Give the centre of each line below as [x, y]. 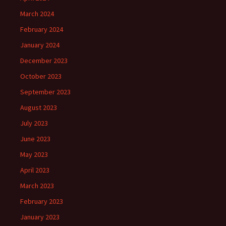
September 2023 [45, 92]
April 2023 [35, 170]
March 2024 [37, 14]
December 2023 [44, 61]
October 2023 [41, 76]
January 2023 [40, 217]
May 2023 [34, 154]
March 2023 [37, 186]
